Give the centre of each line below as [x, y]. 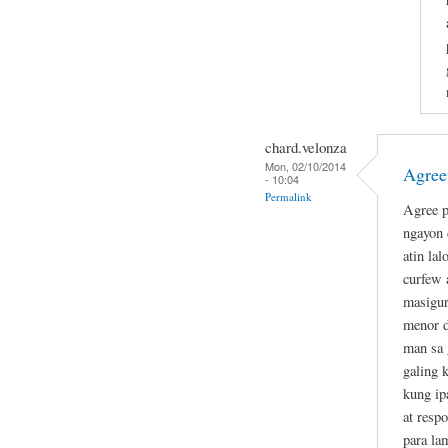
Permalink [288, 196]
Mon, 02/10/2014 [305, 165]
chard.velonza [306, 146]
